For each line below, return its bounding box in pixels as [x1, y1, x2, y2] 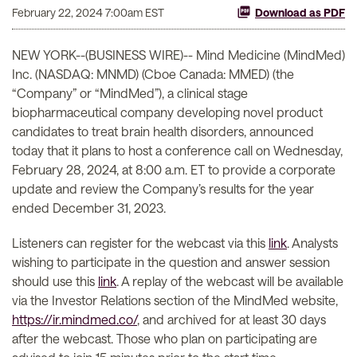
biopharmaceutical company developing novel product [12, 104, 323, 120]
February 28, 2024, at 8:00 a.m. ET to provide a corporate [12, 162, 335, 177]
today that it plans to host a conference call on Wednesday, [12, 143, 343, 158]
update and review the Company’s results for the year [12, 181, 314, 196]
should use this [12, 273, 98, 288]
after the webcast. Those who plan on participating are [12, 331, 317, 346]
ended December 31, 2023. [12, 200, 166, 215]
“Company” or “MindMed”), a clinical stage [12, 85, 248, 100]
